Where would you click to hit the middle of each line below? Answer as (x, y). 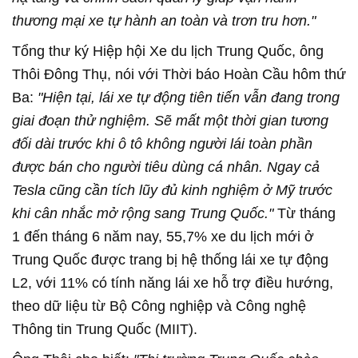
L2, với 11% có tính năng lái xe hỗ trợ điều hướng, (173, 282)
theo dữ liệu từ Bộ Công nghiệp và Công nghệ (159, 306)
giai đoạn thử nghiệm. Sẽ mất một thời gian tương (170, 120)
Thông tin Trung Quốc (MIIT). (105, 329)
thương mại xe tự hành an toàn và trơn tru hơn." (164, 20)
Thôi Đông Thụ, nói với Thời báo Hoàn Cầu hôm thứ (179, 74)
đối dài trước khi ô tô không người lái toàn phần (162, 143)
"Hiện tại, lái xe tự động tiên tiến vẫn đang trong (189, 97)
